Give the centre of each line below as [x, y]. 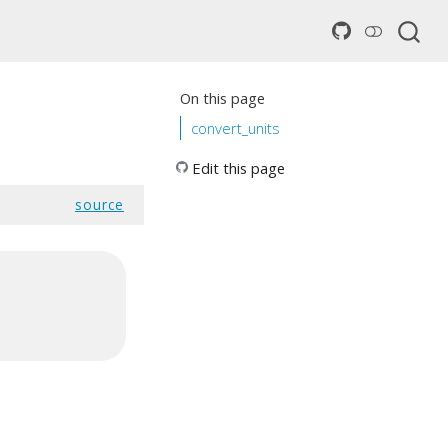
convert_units [236, 127]
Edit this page [238, 168]
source [99, 204]
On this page [222, 98]
